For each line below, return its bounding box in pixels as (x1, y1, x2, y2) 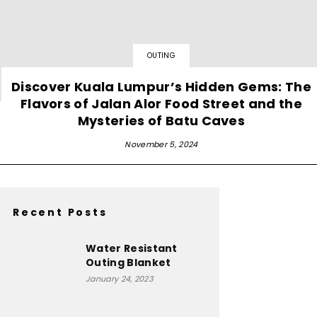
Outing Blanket (86, 255, 171, 270)
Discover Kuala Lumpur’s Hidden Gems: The (11, 77, 311, 96)
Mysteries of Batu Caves (77, 111, 246, 129)
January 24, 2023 (86, 272, 154, 284)
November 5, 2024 (125, 138, 198, 150)
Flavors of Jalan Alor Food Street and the (20, 94, 303, 113)
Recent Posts (13, 204, 108, 219)
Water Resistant (86, 241, 178, 255)
